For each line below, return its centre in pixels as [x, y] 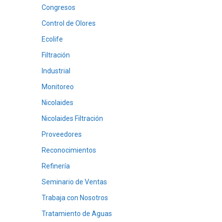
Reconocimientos [69, 150]
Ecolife [52, 39]
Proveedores [61, 134]
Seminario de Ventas [74, 182]
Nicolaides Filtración [72, 118]
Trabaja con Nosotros [75, 198]
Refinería [55, 166]
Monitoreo [57, 87]
